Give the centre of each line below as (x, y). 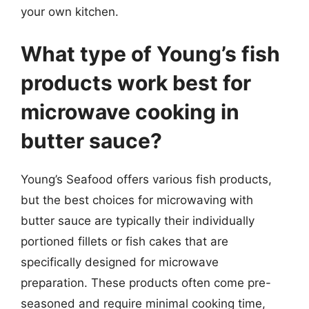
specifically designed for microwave (120, 262)
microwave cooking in (130, 112)
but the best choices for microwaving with (137, 200)
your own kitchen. (70, 11)
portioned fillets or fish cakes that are (124, 241)
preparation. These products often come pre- (146, 283)
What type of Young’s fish (150, 54)
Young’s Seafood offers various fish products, (146, 179)
